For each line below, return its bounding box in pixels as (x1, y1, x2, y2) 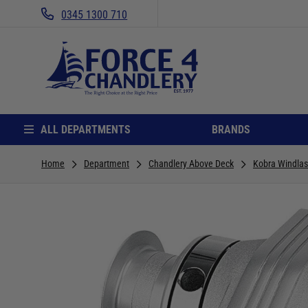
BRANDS (212, 122, 250, 136)
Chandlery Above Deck (148, 157, 234, 169)
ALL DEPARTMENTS (40, 122, 131, 136)
